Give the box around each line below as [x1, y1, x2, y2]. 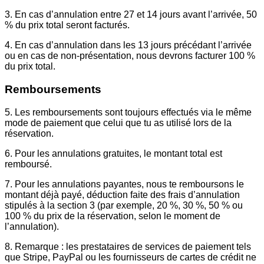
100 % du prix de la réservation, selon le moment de [5, 210, 220, 221]
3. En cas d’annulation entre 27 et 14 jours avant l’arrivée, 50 [5, 9, 257, 20]
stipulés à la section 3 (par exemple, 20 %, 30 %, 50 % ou [5, 200, 243, 210]
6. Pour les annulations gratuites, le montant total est [5, 148, 222, 159]
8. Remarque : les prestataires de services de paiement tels [5, 241, 251, 252]
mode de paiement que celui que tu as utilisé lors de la [5, 117, 232, 128]
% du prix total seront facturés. [5, 20, 130, 31]
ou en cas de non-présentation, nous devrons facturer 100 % [5, 51, 255, 61]
